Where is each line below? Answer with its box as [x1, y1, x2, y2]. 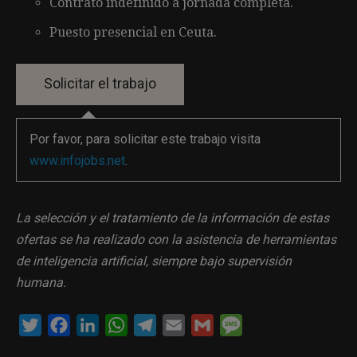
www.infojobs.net [29, 152, 125, 168]
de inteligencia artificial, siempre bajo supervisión [16, 253, 292, 269]
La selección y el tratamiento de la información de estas [16, 210, 329, 226]
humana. [16, 274, 66, 290]
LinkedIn [99, 316, 147, 332]
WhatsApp [127, 316, 185, 332]
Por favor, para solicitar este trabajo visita [29, 131, 261, 147]
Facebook [70, 316, 125, 332]
